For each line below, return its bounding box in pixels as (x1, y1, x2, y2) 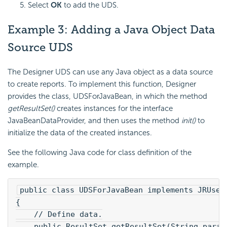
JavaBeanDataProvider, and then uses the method (8, 116, 181, 125)
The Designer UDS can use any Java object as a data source (8, 67, 213, 77)
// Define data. (16, 209, 102, 219)
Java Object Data (124, 23, 215, 37)
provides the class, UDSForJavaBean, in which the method (8, 91, 207, 101)
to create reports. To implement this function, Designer (8, 79, 196, 89)
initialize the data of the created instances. (8, 128, 152, 137)
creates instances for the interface (55, 103, 173, 113)
